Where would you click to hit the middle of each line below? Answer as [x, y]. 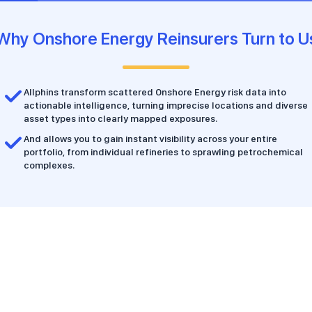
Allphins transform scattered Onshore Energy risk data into [155, 92]
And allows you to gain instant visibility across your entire [151, 139]
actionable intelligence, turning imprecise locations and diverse [166, 105]
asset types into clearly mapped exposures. [121, 118]
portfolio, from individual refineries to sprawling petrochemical [164, 152]
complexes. [49, 165]
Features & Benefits [156, 244]
